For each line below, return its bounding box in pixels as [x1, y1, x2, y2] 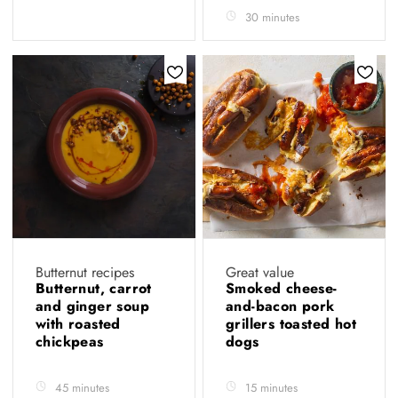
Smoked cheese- [226, 278, 338, 298]
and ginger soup [36, 296, 150, 316]
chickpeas [36, 331, 109, 352]
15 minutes [245, 379, 298, 396]
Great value [226, 262, 294, 283]
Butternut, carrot [36, 278, 152, 298]
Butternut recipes [36, 262, 134, 283]
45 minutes [55, 379, 109, 396]
